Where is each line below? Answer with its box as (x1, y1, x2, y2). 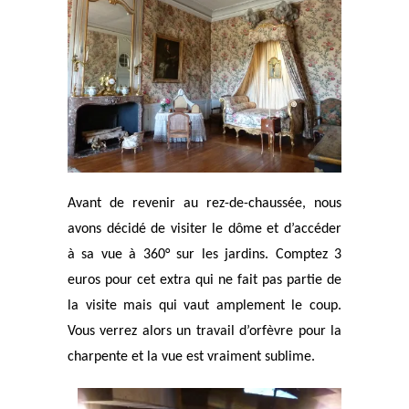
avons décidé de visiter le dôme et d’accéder (68, 221, 341, 236)
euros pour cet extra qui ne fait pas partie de (68, 272, 341, 288)
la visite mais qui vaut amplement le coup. (68, 298, 341, 313)
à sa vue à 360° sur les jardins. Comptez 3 (68, 246, 341, 262)
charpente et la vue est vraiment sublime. (68, 349, 315, 364)
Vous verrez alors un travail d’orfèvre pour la (68, 323, 341, 339)
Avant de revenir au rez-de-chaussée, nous (68, 195, 341, 211)
